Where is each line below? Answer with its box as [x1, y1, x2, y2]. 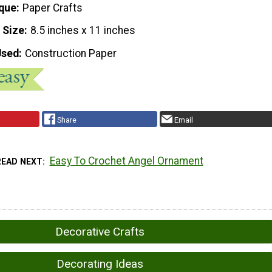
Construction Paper [25, 47, 117, 60]
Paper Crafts [22, 1, 83, 14]
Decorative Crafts [55, 224, 144, 239]
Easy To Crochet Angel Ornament [49, 154, 203, 167]
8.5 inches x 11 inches [30, 24, 136, 37]
